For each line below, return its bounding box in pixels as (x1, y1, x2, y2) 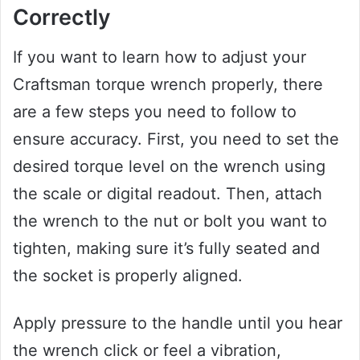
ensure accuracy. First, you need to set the (13, 129, 339, 149)
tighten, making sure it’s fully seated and (13, 238, 320, 258)
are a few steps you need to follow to (13, 101, 297, 121)
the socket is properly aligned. (13, 265, 243, 285)
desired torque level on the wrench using (13, 156, 325, 176)
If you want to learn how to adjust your (13, 47, 306, 67)
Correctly (13, 4, 111, 31)
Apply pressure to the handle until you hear (13, 313, 342, 333)
